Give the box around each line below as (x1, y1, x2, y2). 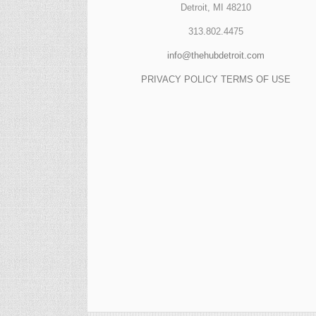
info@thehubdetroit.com (167, 49, 265, 61)
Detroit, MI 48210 (181, 1, 252, 13)
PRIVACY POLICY (141, 73, 219, 85)
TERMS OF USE (221, 73, 291, 85)
